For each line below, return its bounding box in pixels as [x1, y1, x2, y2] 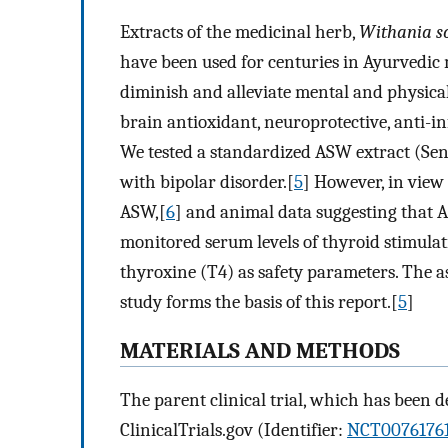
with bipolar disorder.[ [120, 171, 294, 194]
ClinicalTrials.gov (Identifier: [120, 418, 347, 441]
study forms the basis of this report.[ [120, 291, 398, 314]
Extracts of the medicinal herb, [120, 21, 359, 44]
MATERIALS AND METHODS [120, 338, 400, 365]
